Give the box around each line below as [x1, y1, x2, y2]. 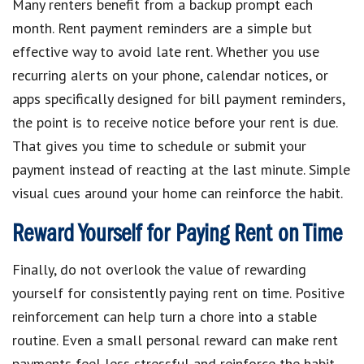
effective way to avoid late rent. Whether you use [12, 41, 319, 61]
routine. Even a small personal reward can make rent [12, 330, 338, 349]
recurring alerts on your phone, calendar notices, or [12, 65, 328, 84]
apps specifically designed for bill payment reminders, [12, 89, 344, 108]
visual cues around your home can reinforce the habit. [12, 183, 343, 202]
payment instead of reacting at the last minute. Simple [12, 159, 350, 179]
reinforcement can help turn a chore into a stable [12, 306, 317, 326]
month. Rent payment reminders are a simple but [12, 18, 312, 37]
